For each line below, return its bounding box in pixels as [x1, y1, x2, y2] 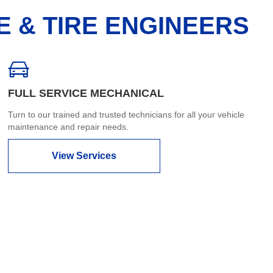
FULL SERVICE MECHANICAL [8, 87, 165, 99]
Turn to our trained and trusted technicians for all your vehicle [8, 109, 245, 119]
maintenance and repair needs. [8, 121, 129, 132]
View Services [52, 150, 117, 161]
